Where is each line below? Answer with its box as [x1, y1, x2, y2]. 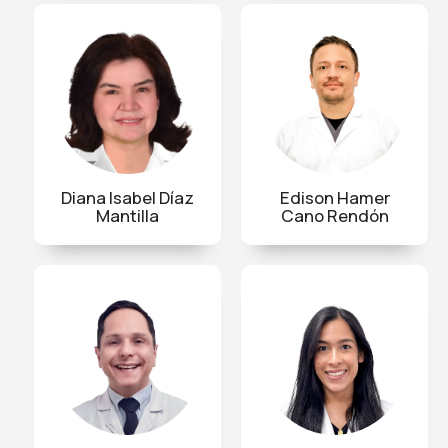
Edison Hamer [279, 185, 390, 209]
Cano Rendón [280, 203, 389, 227]
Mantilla [96, 203, 159, 227]
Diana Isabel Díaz [61, 185, 194, 209]
